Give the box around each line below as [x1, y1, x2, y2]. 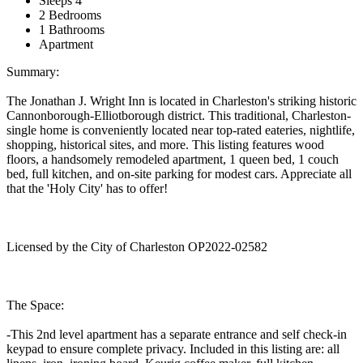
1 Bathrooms [39, 22, 105, 36]
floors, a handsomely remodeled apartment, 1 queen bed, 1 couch [6, 152, 339, 166]
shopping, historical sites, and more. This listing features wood [6, 137, 324, 152]
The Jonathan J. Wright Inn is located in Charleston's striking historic [6, 93, 357, 108]
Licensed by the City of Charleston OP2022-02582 [6, 239, 267, 254]
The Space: [6, 297, 64, 312]
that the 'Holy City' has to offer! [6, 181, 168, 195]
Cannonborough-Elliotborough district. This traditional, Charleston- [6, 108, 351, 122]
